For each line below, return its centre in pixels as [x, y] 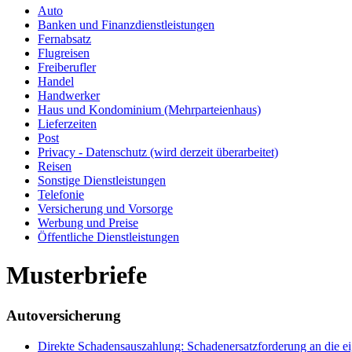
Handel [56, 81]
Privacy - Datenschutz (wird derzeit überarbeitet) [158, 152]
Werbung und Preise [88, 222]
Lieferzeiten [67, 123]
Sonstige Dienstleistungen [102, 180]
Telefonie [61, 194]
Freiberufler [67, 67]
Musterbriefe [77, 275]
